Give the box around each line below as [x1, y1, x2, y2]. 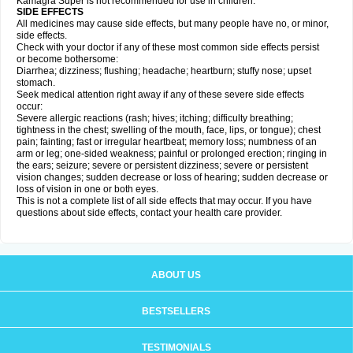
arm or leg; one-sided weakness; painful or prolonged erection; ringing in [17, 148, 327, 159]
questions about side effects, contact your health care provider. [17, 207, 282, 218]
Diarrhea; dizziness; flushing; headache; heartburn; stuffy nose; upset [17, 65, 311, 76]
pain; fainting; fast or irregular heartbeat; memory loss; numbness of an [17, 136, 317, 147]
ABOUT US [151, 269, 201, 281]
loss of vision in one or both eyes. [17, 184, 158, 195]
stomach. [17, 77, 55, 88]
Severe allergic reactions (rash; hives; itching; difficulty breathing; [17, 113, 293, 124]
